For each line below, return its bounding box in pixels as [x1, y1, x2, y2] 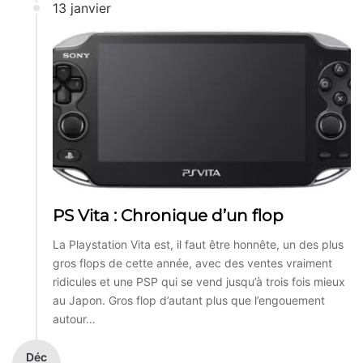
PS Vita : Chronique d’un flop [53, 205, 284, 225]
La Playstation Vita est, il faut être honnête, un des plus [53, 237, 344, 251]
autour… [53, 311, 96, 326]
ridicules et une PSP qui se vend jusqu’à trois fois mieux [53, 274, 345, 288]
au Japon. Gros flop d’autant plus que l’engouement [53, 293, 325, 307]
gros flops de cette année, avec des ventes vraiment [53, 255, 332, 270]
